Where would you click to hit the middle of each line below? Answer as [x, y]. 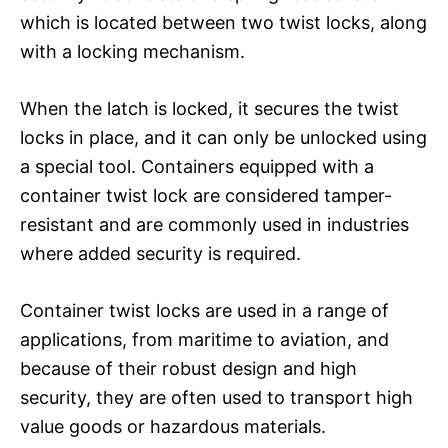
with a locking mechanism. [132, 51]
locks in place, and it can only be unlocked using [223, 137]
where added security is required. [160, 253]
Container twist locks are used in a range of [204, 310]
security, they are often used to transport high [216, 397]
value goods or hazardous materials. [173, 426]
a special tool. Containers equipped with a [197, 166]
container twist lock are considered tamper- [206, 195]
